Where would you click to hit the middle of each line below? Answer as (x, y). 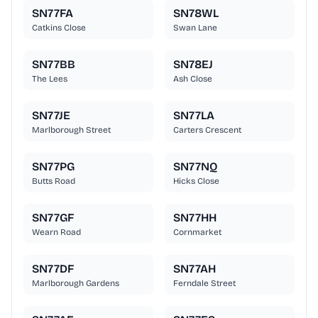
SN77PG (53, 167)
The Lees (50, 79)
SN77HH (195, 218)
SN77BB (54, 65)
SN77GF (53, 218)
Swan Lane (195, 28)
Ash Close (193, 79)
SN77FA (53, 13)
